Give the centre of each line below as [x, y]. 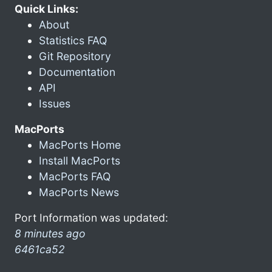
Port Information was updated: [91, 217]
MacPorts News [79, 192]
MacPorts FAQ [75, 176]
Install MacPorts [80, 160]
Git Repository [75, 56]
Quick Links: [46, 8]
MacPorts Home [80, 144]
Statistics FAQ [73, 40]
